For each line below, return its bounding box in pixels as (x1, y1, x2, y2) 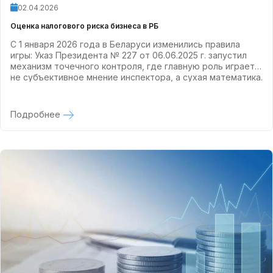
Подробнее (10, 109, 63, 120)
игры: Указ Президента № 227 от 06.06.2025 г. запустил (10, 50, 247, 61)
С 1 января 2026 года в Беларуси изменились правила (10, 39, 240, 50)
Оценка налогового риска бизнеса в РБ (10, 21, 158, 31)
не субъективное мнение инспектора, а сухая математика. (10, 72, 263, 83)
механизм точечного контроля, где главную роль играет (10, 61, 255, 72)
